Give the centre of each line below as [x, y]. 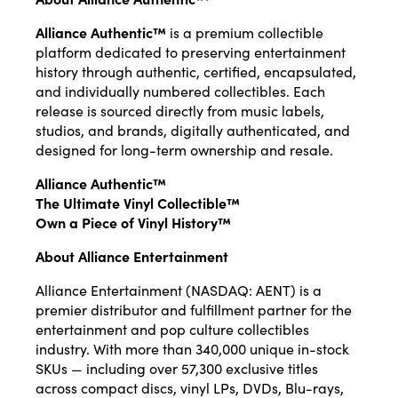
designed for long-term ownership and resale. [184, 150]
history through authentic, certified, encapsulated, [196, 72]
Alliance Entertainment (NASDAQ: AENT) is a [179, 290]
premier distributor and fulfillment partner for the [194, 310]
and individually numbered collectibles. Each [180, 91]
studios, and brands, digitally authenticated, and [193, 130]
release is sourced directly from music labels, [180, 111]
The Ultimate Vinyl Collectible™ [138, 203]
